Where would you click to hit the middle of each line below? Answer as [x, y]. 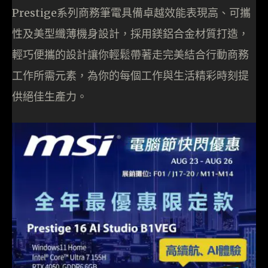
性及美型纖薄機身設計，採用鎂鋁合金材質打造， [130, 34]
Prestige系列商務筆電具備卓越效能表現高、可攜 [131, 13]
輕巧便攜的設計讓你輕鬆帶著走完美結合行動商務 [130, 55]
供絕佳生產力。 [50, 97]
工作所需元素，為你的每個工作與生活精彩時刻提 [130, 76]
